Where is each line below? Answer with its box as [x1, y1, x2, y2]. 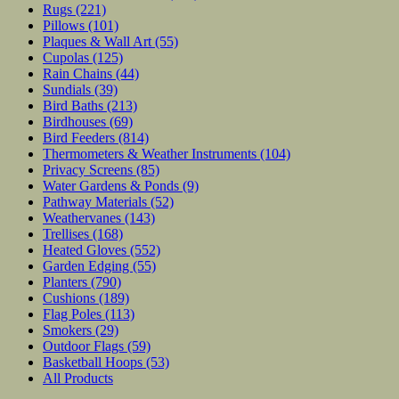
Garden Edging [43, 257, 133, 273]
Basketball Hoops [43, 354, 146, 370]
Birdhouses [43, 113, 110, 129]
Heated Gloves [43, 241, 130, 257]
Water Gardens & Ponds [43, 177, 183, 193]
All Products [43, 370, 113, 386]
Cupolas [43, 49, 93, 65]
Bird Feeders [43, 129, 118, 145]
